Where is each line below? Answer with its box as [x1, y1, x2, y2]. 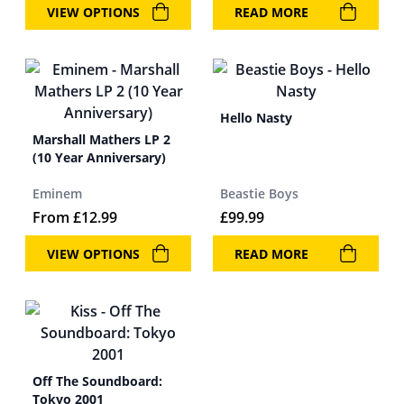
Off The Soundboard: [32, 372, 162, 390]
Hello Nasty [220, 109, 292, 126]
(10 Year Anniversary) [32, 149, 166, 166]
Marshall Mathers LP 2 [32, 131, 170, 148]
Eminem [32, 185, 82, 202]
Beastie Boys [220, 185, 298, 202]
